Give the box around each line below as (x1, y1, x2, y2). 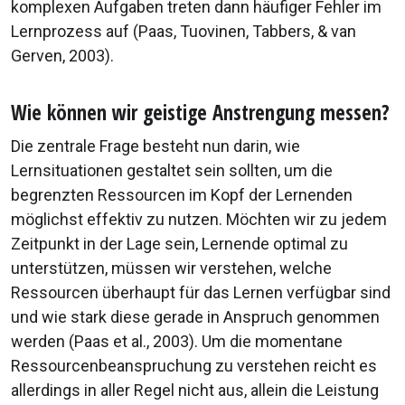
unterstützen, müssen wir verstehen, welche (11, 259, 332, 278)
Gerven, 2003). (11, 46, 114, 66)
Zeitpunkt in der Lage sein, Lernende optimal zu (11, 234, 348, 254)
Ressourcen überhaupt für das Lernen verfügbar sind (11, 283, 391, 303)
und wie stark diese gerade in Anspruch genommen (11, 307, 380, 327)
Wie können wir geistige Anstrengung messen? (11, 99, 390, 127)
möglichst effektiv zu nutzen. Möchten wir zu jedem (11, 210, 387, 230)
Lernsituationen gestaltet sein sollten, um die (11, 161, 333, 181)
